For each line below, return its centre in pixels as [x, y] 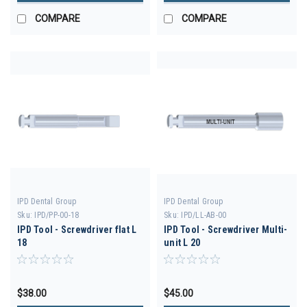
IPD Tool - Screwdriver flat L [77, 229]
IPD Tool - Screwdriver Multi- [226, 229]
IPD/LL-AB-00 [204, 215]
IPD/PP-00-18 [57, 215]
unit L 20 [182, 242]
